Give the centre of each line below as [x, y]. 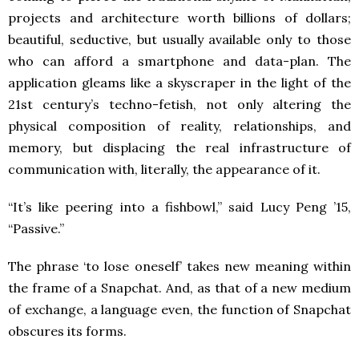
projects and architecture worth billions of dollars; [179, 17]
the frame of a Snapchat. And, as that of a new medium [179, 287]
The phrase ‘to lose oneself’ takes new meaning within [179, 266]
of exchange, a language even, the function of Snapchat [179, 309]
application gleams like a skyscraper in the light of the [179, 82]
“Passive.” [36, 228]
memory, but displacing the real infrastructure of [179, 147]
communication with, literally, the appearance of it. [164, 169]
